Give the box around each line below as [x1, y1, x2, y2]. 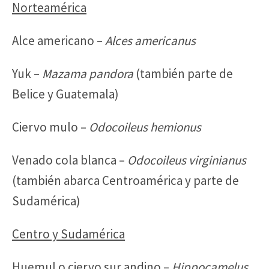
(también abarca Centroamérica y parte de [12, 172, 239, 189]
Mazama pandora [42, 65, 133, 82]
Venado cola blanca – [12, 151, 127, 168]
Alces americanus [105, 32, 196, 49]
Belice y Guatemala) [12, 85, 119, 102]
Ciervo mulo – [12, 118, 89, 135]
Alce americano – [12, 32, 105, 49]
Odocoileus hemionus [89, 118, 201, 135]
